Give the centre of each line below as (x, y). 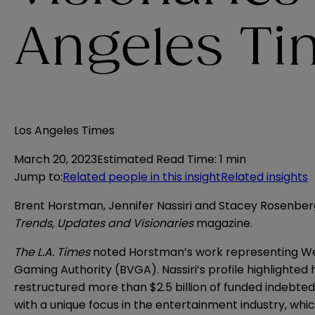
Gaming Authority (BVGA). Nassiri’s (111, 270)
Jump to (37, 177)
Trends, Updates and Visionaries (105, 224)
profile (226, 270)
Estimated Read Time (156, 160)
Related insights (264, 177)
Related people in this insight (142, 177)
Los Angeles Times (64, 131)
